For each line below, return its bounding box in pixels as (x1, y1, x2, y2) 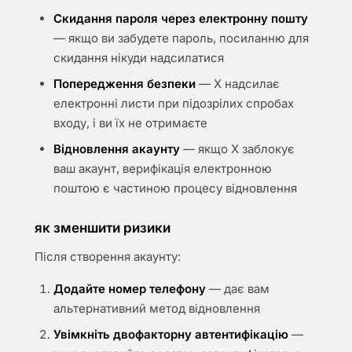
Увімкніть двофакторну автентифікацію (53, 327, 288, 342)
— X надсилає (196, 76, 280, 91)
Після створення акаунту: (35, 249, 181, 264)
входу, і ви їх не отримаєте (53, 115, 207, 130)
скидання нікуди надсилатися (53, 50, 224, 65)
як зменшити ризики (35, 220, 170, 236)
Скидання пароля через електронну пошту (53, 11, 308, 26)
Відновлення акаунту (53, 141, 180, 156)
